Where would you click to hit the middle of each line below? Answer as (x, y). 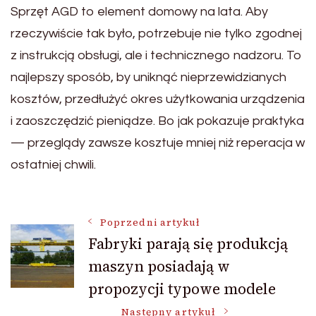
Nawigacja (79, 232)
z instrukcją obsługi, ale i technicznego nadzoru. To (156, 56)
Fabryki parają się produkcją (188, 244)
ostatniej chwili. (53, 165)
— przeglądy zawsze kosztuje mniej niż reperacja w (158, 143)
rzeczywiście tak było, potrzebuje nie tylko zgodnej (156, 34)
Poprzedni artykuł (151, 223)
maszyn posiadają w (159, 267)
